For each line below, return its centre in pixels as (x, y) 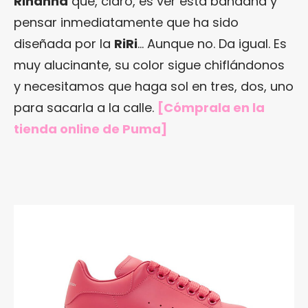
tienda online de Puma (87, 129)
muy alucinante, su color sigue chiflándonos (149, 65)
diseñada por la (64, 43)
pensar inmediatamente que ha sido (126, 22)
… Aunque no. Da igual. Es (212, 43)
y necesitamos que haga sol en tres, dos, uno (154, 86)
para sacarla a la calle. (86, 107)
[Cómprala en (205, 107)
